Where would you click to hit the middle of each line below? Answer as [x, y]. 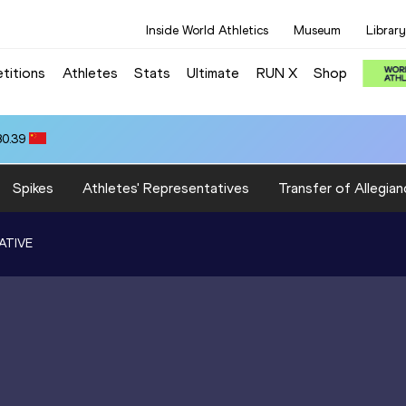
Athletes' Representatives [166, 188]
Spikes [33, 188]
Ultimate [213, 72]
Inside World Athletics [207, 30]
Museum [317, 30]
